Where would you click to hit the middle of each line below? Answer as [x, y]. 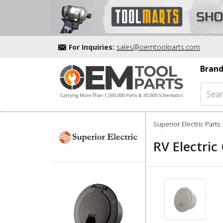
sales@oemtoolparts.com [158, 47]
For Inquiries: [92, 47]
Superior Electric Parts [187, 124]
